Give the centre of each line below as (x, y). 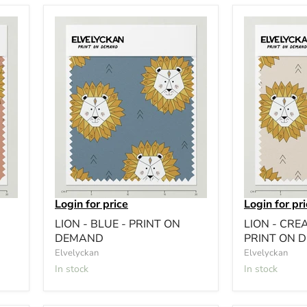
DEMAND (79, 238)
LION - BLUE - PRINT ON (118, 224)
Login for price (91, 204)
